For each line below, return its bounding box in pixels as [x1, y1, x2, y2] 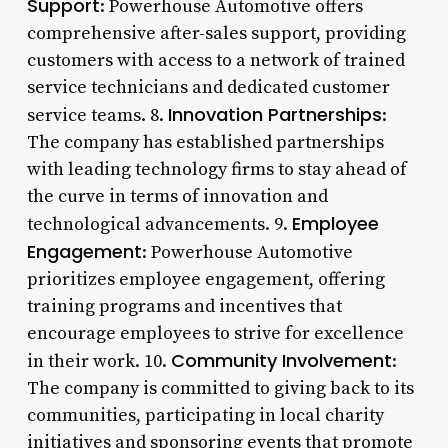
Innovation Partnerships [167, 101, 382, 127]
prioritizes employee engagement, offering [26, 267, 385, 291]
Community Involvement [170, 347, 392, 373]
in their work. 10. [26, 349, 171, 373]
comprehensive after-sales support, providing [26, 21, 406, 45]
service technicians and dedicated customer [26, 75, 390, 99]
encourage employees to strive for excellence [26, 321, 404, 345]
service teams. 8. [26, 103, 168, 127]
